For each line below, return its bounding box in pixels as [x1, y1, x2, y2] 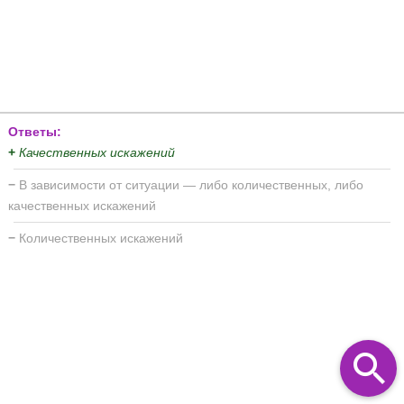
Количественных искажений [19, 230, 183, 245]
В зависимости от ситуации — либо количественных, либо [19, 177, 363, 192]
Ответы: [8, 124, 61, 139]
